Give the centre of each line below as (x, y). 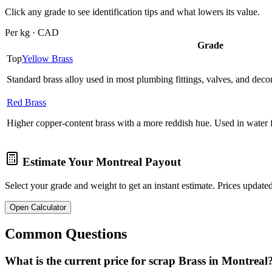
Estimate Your (58, 162)
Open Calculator (38, 208)
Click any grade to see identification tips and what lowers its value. (132, 12)
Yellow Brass (47, 58)
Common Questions (66, 233)
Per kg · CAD (32, 32)
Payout (161, 162)
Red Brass (26, 102)
